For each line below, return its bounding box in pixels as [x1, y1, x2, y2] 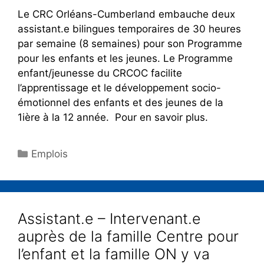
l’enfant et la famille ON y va [18, 245, 210, 263]
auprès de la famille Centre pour [18, 227, 239, 245]
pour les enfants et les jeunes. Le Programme [18, 52, 233, 64]
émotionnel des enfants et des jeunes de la [18, 96, 223, 108]
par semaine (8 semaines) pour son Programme [18, 37, 242, 49]
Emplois [31, 147, 68, 160]
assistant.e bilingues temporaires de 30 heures [18, 22, 241, 35]
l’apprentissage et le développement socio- [18, 81, 221, 94]
